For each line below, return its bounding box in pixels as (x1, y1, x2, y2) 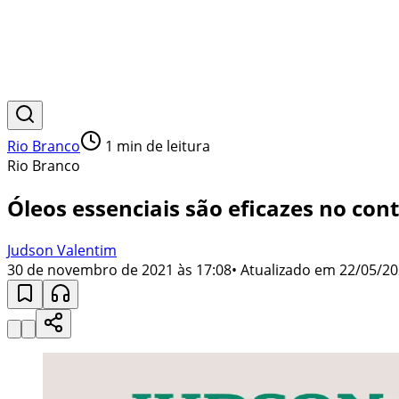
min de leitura (113, 136, 210, 156)
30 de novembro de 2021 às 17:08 (7, 259, 232, 280)
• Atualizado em (232, 259, 336, 280)
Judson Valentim (7, 240, 117, 260)
